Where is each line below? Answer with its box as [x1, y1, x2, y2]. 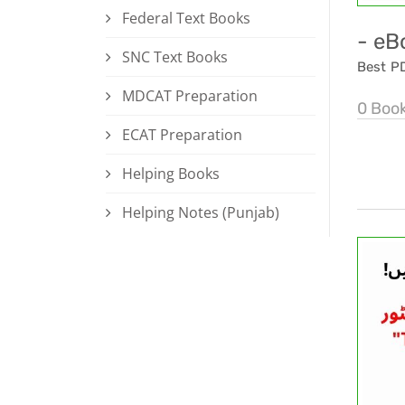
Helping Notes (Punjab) [122, 202, 279, 223]
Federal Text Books [122, 8, 250, 29]
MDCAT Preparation [122, 86, 258, 107]
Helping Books [122, 164, 220, 184]
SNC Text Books [122, 47, 228, 68]
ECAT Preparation [122, 125, 242, 146]
